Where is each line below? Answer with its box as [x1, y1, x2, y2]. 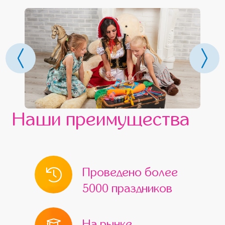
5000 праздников [82, 182, 172, 195]
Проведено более [82, 166, 178, 179]
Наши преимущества [13, 109, 190, 130]
